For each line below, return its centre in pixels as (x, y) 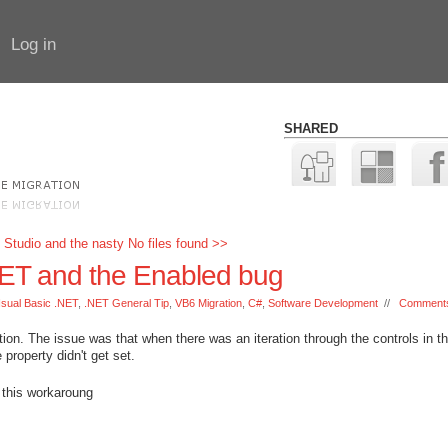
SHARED (311, 128)
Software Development (323, 303)
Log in (33, 44)
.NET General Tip (126, 303)
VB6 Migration (208, 303)
